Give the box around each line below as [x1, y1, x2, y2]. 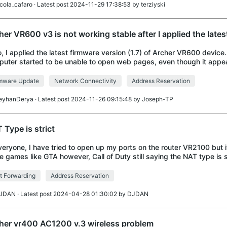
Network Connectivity [54, 77, 117, 85]
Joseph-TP [141, 95, 173, 103]
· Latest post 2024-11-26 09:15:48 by [33, 95, 142, 103]
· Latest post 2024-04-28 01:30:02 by [15, 190, 127, 198]
